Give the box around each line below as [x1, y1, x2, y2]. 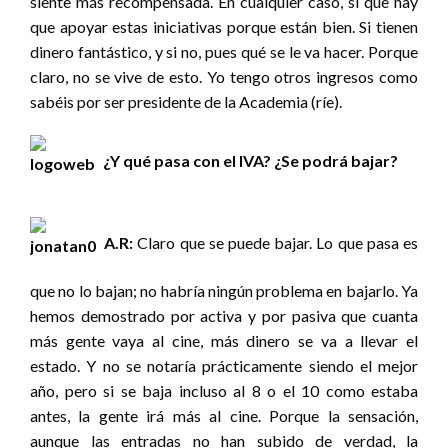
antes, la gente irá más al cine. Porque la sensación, [30, 406, 418, 426]
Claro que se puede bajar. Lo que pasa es [133, 233, 419, 253]
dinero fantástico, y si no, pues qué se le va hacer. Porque [30, 42, 418, 62]
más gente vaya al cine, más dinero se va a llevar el [30, 331, 418, 351]
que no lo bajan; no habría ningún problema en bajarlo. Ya [30, 281, 418, 301]
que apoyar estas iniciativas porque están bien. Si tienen [30, 17, 418, 37]
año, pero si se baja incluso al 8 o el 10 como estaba [30, 381, 418, 401]
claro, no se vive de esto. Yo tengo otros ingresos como [30, 67, 418, 87]
